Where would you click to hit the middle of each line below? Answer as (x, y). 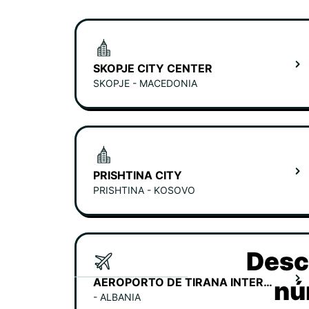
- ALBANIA (117, 297)
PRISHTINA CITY (138, 175)
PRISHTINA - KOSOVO (144, 190)
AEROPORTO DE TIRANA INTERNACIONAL (268, 282)
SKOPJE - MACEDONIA (145, 83)
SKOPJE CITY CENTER (153, 68)
